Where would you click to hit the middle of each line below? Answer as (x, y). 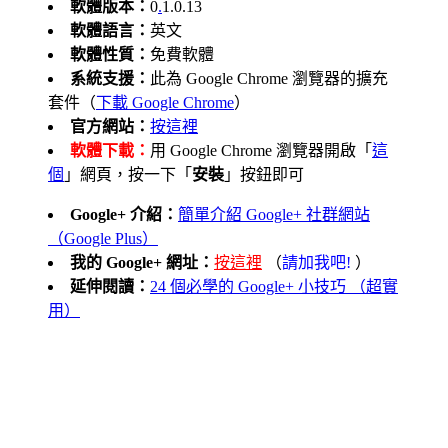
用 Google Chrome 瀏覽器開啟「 (261, 150)
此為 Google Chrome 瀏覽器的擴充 (269, 78)
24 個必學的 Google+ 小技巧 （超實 (274, 286)
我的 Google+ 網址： (142, 262)
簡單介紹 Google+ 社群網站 (274, 214)
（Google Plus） (103, 238)
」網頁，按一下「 (128, 174)
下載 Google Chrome (165, 102)
